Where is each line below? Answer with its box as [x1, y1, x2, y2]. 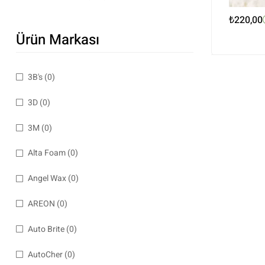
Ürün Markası [16, 30, 99, 50]
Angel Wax [28, 172, 66, 185]
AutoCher [28, 248, 63, 261]
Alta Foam [28, 147, 66, 160]
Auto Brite [28, 222, 64, 235]
